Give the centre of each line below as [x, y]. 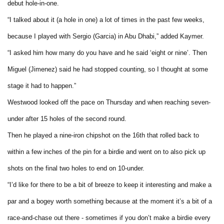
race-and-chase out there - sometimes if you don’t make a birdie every [109, 217]
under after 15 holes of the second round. [67, 118]
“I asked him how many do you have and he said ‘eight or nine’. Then [107, 52]
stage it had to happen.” [42, 85]
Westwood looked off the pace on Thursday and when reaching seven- [109, 102]
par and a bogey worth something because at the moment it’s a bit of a [110, 201]
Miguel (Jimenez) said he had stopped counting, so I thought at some [108, 69]
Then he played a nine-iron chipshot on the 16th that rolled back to [103, 135]
